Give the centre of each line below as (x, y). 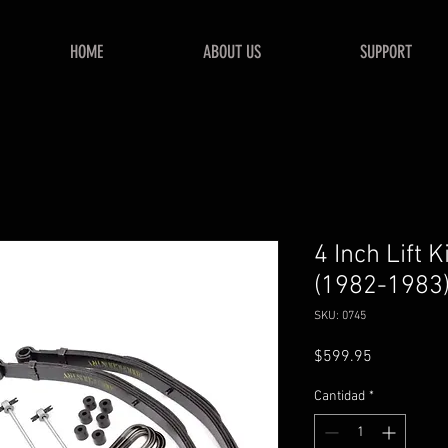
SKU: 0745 (340, 316)
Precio (392, 356)
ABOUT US (231, 52)
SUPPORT (385, 52)
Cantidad (339, 396)
